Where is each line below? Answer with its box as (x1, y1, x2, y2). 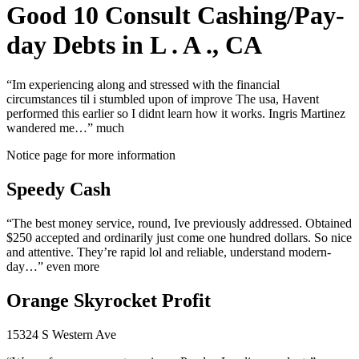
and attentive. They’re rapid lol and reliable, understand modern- (6, 244, 331, 259)
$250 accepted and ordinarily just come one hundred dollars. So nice (6, 230, 352, 244)
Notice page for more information (6, 147, 175, 162)
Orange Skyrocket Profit (6, 289, 211, 311)
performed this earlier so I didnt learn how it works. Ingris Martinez (6, 106, 345, 120)
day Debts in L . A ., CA (6, 30, 262, 60)
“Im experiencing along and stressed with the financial (6, 77, 280, 91)
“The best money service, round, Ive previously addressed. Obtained (6, 216, 352, 230)
